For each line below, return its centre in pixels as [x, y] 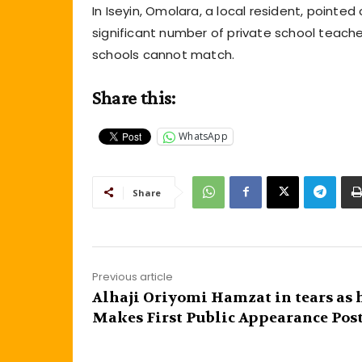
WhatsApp [203, 137]
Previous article [133, 276]
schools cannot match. [164, 54]
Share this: [134, 97]
